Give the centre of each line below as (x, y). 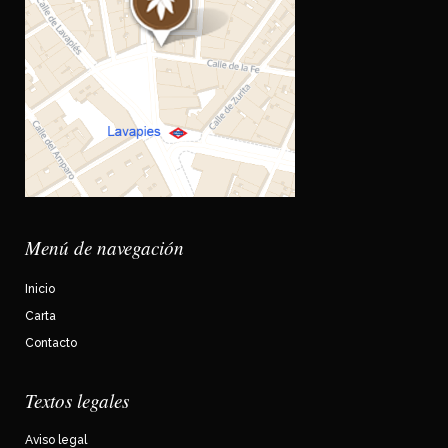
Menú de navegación (104, 247)
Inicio (40, 289)
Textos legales (77, 400)
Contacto (51, 343)
